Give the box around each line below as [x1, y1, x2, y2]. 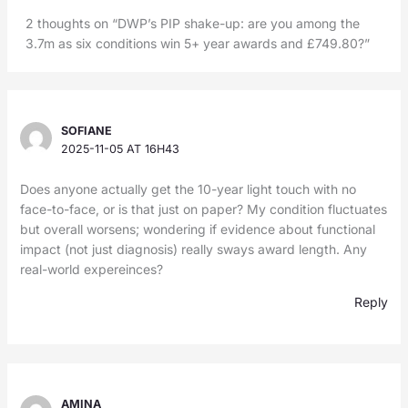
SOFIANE [61, 124, 113, 138]
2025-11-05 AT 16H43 [61, 142, 180, 157]
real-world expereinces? [19, 261, 163, 278]
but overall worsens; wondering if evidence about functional [19, 221, 375, 238]
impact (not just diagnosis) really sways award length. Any [19, 241, 367, 258]
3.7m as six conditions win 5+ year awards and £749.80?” [25, 36, 371, 52]
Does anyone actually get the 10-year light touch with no [19, 181, 356, 198]
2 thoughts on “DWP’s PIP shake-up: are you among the [25, 15, 361, 32]
